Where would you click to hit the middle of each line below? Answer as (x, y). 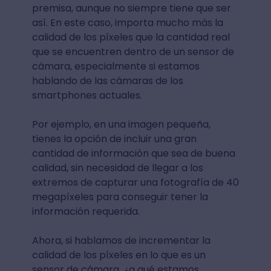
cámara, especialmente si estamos (116, 67)
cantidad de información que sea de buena (133, 154)
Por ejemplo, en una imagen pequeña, (121, 125)
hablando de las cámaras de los (107, 81)
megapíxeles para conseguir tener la (120, 197)
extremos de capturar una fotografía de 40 (135, 183)
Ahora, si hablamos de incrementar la (121, 241)
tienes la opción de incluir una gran (114, 139)
